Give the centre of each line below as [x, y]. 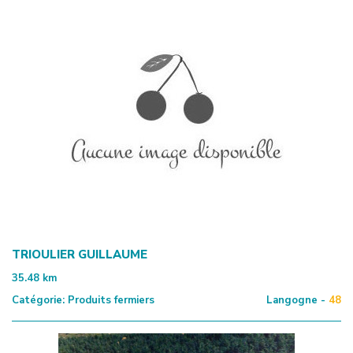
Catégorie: [38, 300]
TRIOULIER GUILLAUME [80, 254]
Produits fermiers [110, 300]
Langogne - [296, 300]
